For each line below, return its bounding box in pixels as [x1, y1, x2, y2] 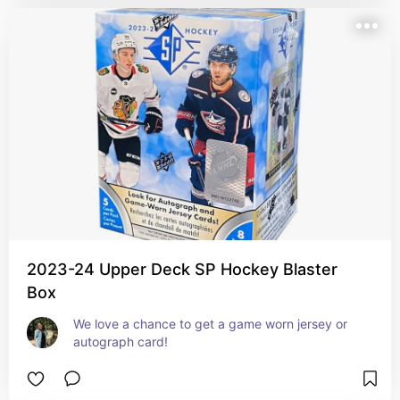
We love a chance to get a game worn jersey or [73, 316, 347, 331]
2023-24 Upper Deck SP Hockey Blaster [27, 260, 337, 279]
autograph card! [73, 334, 168, 349]
